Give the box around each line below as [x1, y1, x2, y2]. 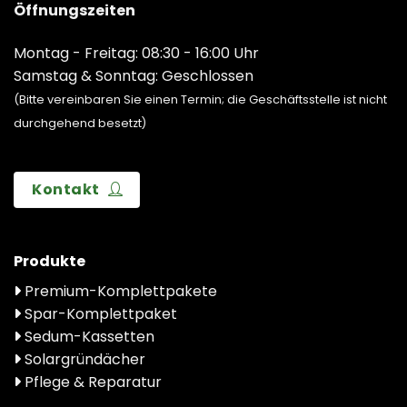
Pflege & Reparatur [21, 372, 162, 393]
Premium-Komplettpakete [21, 281, 217, 303]
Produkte [14, 251, 85, 273]
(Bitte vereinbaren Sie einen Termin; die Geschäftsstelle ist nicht [14, 91, 387, 107]
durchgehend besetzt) [14, 114, 146, 131]
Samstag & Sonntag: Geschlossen [14, 65, 253, 86]
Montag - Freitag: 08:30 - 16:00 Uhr [14, 42, 259, 64]
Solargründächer [21, 349, 145, 371]
